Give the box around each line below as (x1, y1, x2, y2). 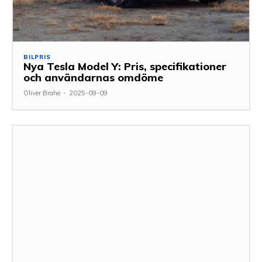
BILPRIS (23, 53, 51, 61)
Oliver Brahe (23, 88, 60, 97)
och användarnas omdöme (23, 70, 163, 84)
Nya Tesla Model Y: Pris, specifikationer (23, 59, 226, 73)
